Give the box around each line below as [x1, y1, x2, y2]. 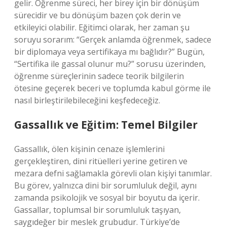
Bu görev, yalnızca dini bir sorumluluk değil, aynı [14, 180, 197, 191]
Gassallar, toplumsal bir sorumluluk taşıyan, [14, 204, 181, 215]
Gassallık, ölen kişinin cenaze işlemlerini [14, 143, 165, 155]
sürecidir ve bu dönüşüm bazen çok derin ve [14, 10, 181, 21]
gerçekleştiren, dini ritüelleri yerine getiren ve [14, 156, 187, 167]
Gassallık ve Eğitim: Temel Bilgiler [14, 118, 198, 132]
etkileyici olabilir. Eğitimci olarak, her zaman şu [14, 22, 190, 33]
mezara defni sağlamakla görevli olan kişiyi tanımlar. [14, 168, 212, 179]
